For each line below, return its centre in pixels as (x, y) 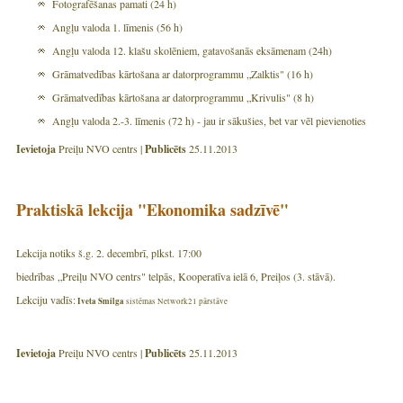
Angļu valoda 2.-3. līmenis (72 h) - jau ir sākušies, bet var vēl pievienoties (209, 120)
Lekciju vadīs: (46, 299)
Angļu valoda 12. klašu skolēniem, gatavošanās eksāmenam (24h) (192, 50)
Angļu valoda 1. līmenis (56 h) (117, 27)
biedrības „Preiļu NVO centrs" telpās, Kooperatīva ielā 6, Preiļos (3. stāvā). (176, 276)
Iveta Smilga (100, 300)
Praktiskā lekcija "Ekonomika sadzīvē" (152, 209)
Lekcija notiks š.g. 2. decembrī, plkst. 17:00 (109, 252)
